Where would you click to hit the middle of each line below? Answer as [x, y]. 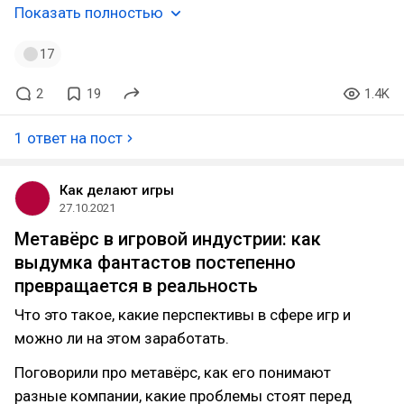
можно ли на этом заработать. [122, 338]
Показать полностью [89, 13]
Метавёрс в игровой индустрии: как [168, 239]
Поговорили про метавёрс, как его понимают [173, 372]
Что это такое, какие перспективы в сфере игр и [183, 315]
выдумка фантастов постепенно [155, 262]
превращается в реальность [136, 286]
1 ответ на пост [69, 138]
